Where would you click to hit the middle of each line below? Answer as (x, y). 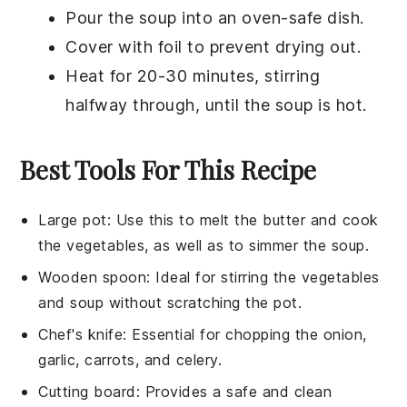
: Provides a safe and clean (234, 392)
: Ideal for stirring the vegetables (263, 278)
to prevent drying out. (272, 47)
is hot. (340, 105)
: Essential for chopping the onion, (245, 335)
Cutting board (87, 392)
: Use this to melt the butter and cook (243, 220)
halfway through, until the (170, 105)
